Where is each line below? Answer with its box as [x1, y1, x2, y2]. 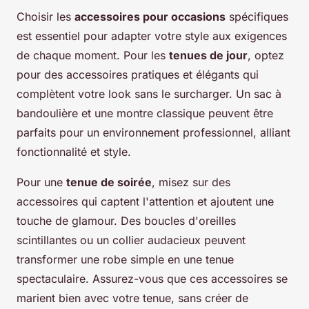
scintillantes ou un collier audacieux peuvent [17, 233, 246, 248]
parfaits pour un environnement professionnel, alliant [17, 126, 290, 140]
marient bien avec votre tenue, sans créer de [17, 291, 248, 306]
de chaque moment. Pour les [17, 48, 169, 63]
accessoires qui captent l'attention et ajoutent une [17, 195, 274, 209]
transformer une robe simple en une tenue [17, 252, 234, 267]
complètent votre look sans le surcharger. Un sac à [17, 87, 281, 101]
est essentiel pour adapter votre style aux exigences [17, 29, 287, 43]
